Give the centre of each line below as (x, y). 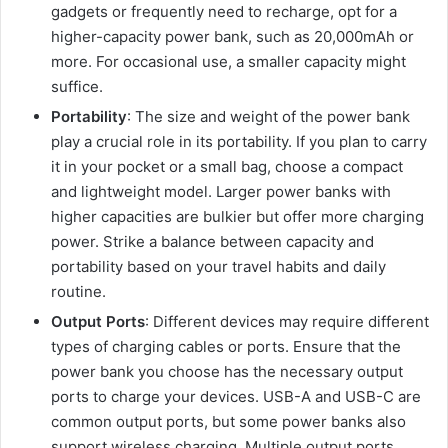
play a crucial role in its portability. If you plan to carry (239, 141)
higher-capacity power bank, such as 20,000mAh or (232, 36)
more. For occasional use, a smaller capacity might (228, 61)
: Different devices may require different (287, 321)
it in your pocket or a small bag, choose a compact (227, 166)
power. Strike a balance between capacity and (212, 241)
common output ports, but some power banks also (228, 421)
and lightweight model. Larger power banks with (221, 191)
